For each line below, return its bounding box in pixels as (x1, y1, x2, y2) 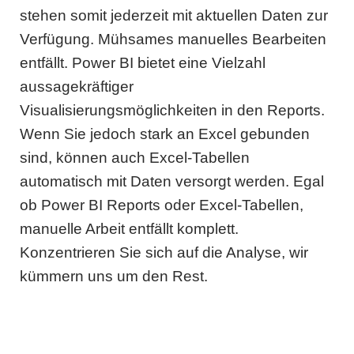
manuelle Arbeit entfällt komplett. (20, 220, 239, 237)
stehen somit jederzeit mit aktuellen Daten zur (20, 7, 328, 24)
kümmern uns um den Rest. (20, 268, 208, 284)
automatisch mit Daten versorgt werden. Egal (20, 173, 324, 190)
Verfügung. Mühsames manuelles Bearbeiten (20, 31, 326, 47)
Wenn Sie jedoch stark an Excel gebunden (20, 126, 310, 142)
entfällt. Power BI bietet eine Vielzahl (20, 55, 265, 71)
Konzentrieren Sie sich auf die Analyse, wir (20, 244, 308, 261)
